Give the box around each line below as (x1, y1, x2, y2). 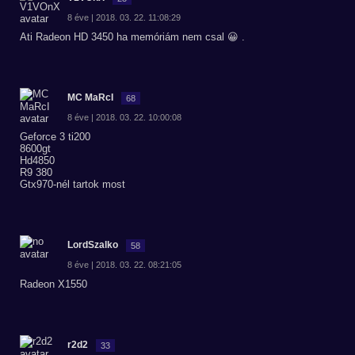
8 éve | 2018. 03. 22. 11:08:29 (67, 13, 181, 22)
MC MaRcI (67, 92, 113, 103)
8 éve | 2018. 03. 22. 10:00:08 (67, 113, 181, 122)
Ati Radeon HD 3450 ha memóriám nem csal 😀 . (20, 31, 245, 43)
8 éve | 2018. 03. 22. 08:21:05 (67, 260, 181, 269)
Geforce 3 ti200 (20, 131, 90, 143)
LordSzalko (67, 239, 118, 250)
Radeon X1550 (20, 278, 87, 290)
